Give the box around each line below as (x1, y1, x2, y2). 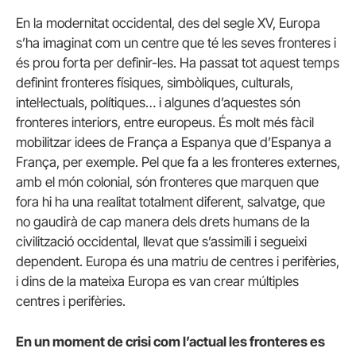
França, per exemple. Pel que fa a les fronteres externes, (16, 153, 340, 170)
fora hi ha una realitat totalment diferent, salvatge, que (16, 193, 325, 210)
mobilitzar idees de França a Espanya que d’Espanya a (16, 133, 331, 150)
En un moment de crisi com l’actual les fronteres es (16, 333, 325, 350)
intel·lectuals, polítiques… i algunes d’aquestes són (16, 94, 300, 110)
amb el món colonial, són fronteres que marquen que (16, 173, 319, 190)
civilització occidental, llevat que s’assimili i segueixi (16, 233, 307, 250)
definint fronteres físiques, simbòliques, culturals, (16, 74, 293, 91)
